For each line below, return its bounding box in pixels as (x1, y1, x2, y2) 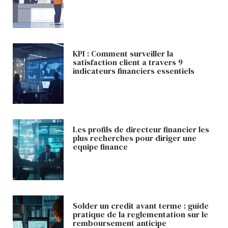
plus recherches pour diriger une (72, 132, 196, 144)
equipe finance (72, 141, 128, 153)
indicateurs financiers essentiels (72, 65, 194, 76)
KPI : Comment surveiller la (72, 47, 174, 59)
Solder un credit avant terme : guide (72, 199, 209, 211)
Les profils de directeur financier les (72, 124, 209, 135)
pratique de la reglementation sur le (72, 208, 208, 220)
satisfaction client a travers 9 (72, 56, 183, 68)
